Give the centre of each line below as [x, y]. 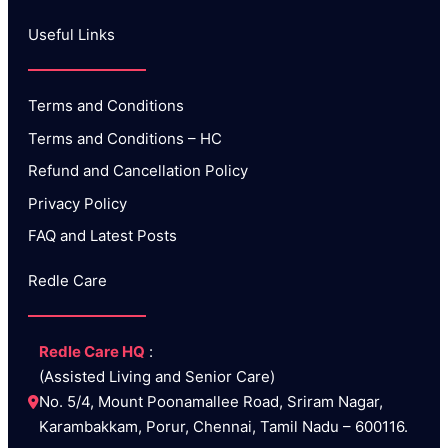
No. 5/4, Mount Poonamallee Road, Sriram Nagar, [211, 401]
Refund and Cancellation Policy [138, 171]
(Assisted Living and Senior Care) [159, 376]
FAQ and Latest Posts [102, 236]
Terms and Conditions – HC [125, 138]
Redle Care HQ [92, 351]
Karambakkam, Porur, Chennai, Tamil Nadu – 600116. [223, 426]
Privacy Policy [77, 203]
